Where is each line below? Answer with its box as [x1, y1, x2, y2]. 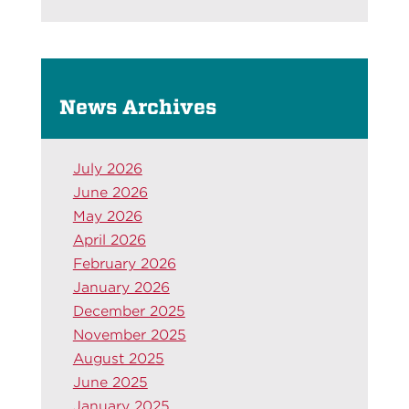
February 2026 [72, 255, 176, 272]
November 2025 [72, 326, 186, 343]
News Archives [58, 95, 216, 120]
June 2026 [72, 184, 148, 201]
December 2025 [72, 302, 185, 320]
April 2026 [72, 231, 146, 248]
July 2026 [72, 160, 142, 177]
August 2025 [72, 350, 164, 367]
